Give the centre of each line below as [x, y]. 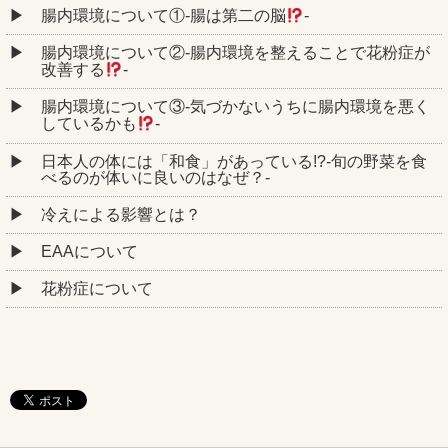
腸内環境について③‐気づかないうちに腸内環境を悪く [235, 107]
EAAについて [89, 251]
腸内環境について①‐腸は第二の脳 [163, 16]
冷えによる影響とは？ [121, 214]
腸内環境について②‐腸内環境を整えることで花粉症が [235, 53]
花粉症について [97, 288]
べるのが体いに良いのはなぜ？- [155, 177]
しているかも [89, 124]
